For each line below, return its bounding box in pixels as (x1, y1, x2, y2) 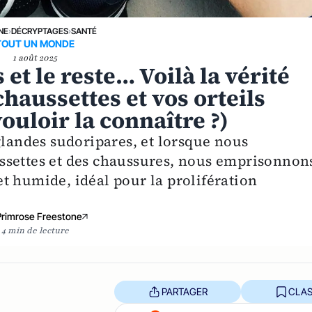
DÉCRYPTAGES (11, 26, 69, 36)
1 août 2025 (13, 52, 58, 63)
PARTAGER (161, 285, 208, 297)
